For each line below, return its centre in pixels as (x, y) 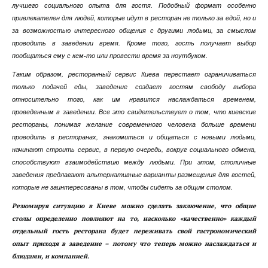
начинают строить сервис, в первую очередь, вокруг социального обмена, (134, 149)
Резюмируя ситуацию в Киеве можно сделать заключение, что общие (134, 206)
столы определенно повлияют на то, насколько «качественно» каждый (134, 218)
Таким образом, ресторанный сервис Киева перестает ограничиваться (134, 74)
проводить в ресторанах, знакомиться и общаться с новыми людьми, (134, 137)
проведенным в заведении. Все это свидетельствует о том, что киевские (134, 112)
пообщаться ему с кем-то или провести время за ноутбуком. (110, 55)
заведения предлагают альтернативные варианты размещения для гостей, (134, 174)
